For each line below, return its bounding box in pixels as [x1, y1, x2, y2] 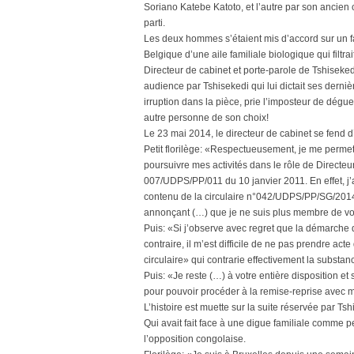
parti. [144, 17, 165, 28]
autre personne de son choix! [144, 112, 269, 123]
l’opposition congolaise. [144, 333, 246, 345]
